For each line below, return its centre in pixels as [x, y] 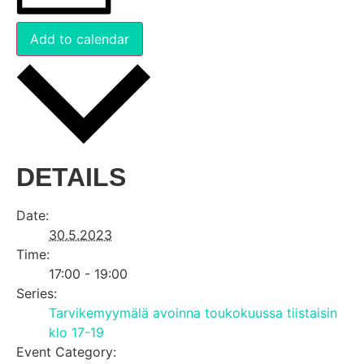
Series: [37, 293]
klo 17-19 [76, 332]
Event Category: [66, 351]
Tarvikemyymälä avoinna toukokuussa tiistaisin [193, 312]
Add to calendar [80, 39]
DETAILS [71, 177]
